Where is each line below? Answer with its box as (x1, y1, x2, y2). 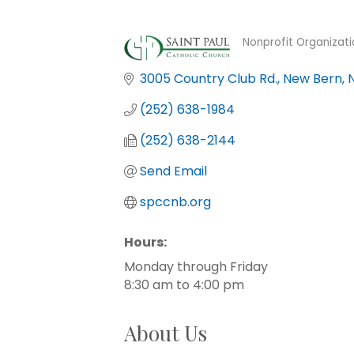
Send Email (140, 162, 207, 180)
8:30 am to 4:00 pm (124, 276, 244, 294)
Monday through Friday (124, 258, 268, 276)
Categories (242, 45, 324, 67)
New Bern (283, 70, 342, 88)
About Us (124, 319, 207, 347)
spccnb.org (140, 193, 211, 211)
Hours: (124, 233, 167, 251)
